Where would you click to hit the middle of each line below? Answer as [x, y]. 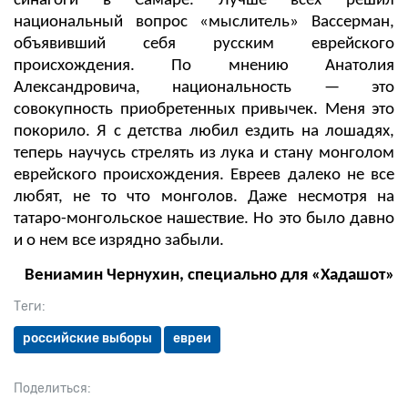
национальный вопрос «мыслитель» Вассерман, [204, 22]
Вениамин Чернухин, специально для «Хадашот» [209, 275]
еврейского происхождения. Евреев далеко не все [204, 175]
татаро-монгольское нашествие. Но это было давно [204, 219]
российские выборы [87, 338]
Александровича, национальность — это [204, 87]
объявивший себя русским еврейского [204, 44]
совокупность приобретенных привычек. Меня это [204, 109]
